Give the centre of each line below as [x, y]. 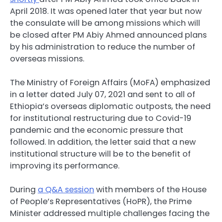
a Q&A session [66, 190]
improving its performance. [65, 166]
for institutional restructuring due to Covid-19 [101, 118]
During [24, 190]
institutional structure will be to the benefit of [100, 154]
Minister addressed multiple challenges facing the [110, 214]
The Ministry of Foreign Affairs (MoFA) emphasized [110, 83]
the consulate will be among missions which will [105, 23]
